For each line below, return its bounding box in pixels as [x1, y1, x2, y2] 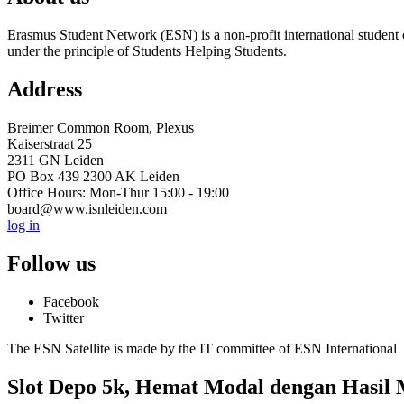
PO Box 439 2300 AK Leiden [7, 169, 179, 185]
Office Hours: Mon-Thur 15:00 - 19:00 [7, 185, 229, 201]
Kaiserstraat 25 [7, 136, 92, 152]
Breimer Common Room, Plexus [7, 120, 194, 136]
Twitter [43, 309, 84, 326]
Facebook [43, 293, 99, 309]
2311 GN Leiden [7, 152, 104, 169]
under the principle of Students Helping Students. [7, 43, 287, 60]
